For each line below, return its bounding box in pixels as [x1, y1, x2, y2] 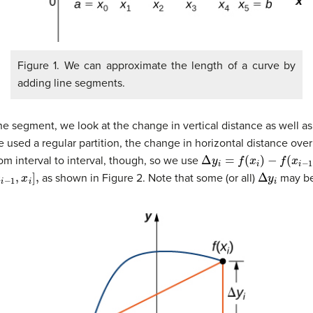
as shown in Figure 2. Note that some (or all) [38, 171, 258, 186]
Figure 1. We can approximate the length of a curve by [17, 59, 296, 73]
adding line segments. [17, 76, 125, 91]
